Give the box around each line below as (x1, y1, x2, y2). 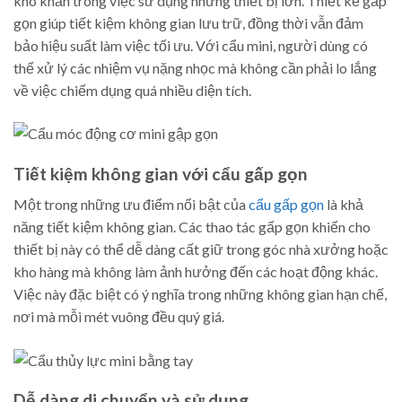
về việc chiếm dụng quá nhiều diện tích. (13, 81, 251, 99)
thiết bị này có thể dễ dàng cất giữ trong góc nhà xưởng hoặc (13, 240, 389, 258)
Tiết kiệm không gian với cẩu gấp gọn (13, 162, 308, 184)
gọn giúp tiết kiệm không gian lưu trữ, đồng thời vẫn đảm (13, 13, 363, 31)
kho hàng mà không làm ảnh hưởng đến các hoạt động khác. (13, 263, 378, 281)
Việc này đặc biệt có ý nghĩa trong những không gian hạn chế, (13, 285, 387, 303)
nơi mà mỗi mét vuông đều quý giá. (13, 308, 224, 326)
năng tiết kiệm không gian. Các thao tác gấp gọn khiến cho (13, 218, 371, 236)
